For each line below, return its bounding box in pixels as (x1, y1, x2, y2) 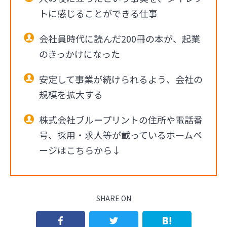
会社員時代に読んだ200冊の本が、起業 (39, 31, 200, 45)
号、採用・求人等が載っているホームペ (39, 128, 202, 141)
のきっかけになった (39, 47, 120, 60)
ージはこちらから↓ (39, 143, 121, 157)
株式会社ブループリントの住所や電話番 (39, 112, 203, 126)
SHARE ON (96, 193, 131, 204)
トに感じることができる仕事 (39, 6, 158, 20)
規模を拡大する (39, 87, 103, 101)
